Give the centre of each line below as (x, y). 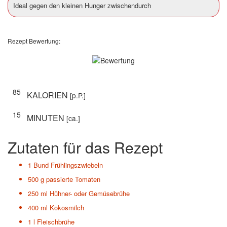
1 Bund (38, 165)
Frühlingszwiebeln (77, 165)
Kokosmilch (67, 207)
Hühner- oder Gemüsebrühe (90, 193)
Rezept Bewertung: (34, 41)
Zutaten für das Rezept (85, 147)
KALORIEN (48, 95)
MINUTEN (47, 118)
